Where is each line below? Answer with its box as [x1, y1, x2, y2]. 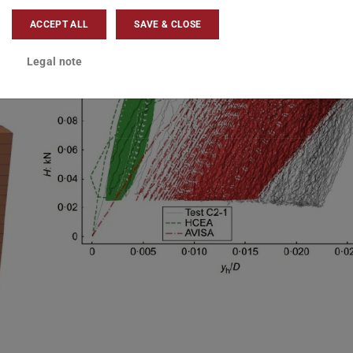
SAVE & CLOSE [134, 18, 202, 30]
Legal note [26, 54, 83, 68]
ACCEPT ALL [30, 18, 89, 30]
